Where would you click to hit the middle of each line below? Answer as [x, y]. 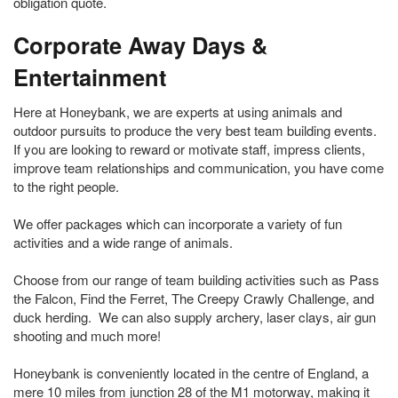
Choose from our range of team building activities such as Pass [196, 280]
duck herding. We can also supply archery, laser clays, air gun [195, 317]
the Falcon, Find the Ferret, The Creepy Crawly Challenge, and [194, 298]
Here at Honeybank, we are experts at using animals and [178, 112]
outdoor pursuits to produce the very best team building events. [197, 131]
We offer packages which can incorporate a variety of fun [178, 224]
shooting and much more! [87, 336]
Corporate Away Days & [140, 45]
